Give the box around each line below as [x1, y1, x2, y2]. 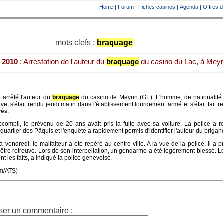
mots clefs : [55, 38, 97, 47]
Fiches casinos [138, 4, 175, 10]
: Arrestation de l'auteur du [17, 57, 106, 66]
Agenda [180, 4, 198, 10]
